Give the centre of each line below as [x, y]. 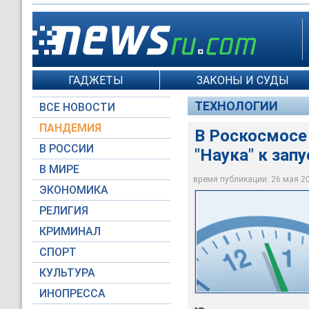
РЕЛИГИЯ [64, 211]
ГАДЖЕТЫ [96, 80]
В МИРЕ [59, 169]
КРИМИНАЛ [70, 231]
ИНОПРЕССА [72, 293]
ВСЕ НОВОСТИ [77, 107]
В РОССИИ [67, 149]
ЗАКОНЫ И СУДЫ [242, 80]
